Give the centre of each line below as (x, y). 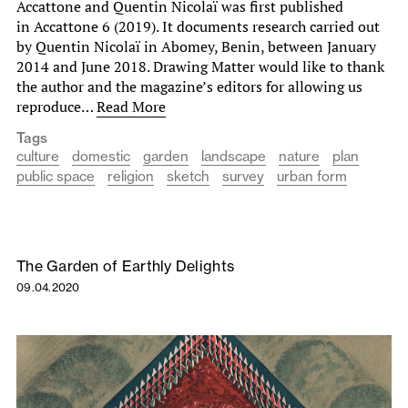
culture (38, 157)
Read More (131, 107)
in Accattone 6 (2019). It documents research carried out (198, 27)
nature (299, 157)
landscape (234, 157)
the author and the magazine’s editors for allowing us (189, 87)
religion (131, 177)
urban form (312, 177)
